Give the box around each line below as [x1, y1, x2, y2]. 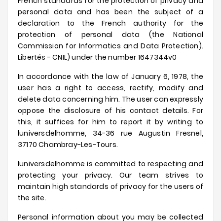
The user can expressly [121, 94, 204, 104]
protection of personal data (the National [18, 30, 203, 39]
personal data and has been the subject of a [18, 7, 203, 17]
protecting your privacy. [18, 170, 113, 180]
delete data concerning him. [18, 94, 120, 104]
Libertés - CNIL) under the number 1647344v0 [18, 52, 177, 62]
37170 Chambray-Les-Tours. [18, 140, 118, 149]
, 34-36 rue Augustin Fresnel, [85, 128, 203, 138]
